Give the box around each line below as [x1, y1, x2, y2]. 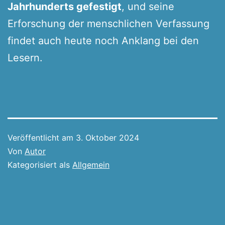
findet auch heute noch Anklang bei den [8, 34, 199, 47]
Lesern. [8, 51, 43, 64]
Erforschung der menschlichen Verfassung [8, 17, 209, 30]
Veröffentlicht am [8, 132, 76, 143]
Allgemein [72, 159, 109, 170]
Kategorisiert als [8, 159, 72, 170]
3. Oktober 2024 [76, 132, 139, 143]
